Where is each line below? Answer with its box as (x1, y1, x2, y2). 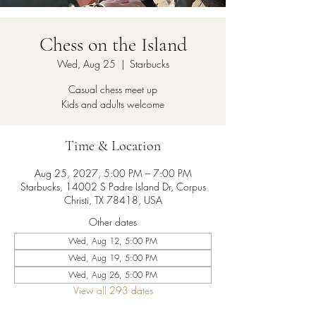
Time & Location (65, 138, 161, 154)
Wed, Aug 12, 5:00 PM (68, 235, 157, 247)
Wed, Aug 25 (56, 57, 116, 71)
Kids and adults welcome (61, 97, 164, 111)
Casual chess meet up (68, 83, 157, 96)
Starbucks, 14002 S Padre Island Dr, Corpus (20, 180, 206, 193)
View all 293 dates (73, 284, 153, 297)
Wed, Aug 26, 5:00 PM (68, 269, 157, 281)
